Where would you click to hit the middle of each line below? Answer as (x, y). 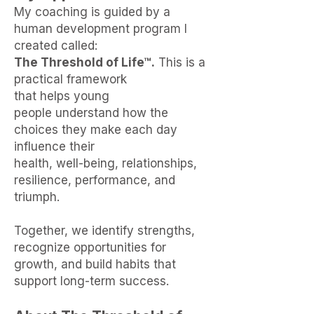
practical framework (70, 79)
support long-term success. (91, 281)
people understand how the (91, 113)
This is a (180, 62)
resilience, (45, 180)
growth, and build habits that (95, 264)
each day (151, 130)
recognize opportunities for (90, 247)
